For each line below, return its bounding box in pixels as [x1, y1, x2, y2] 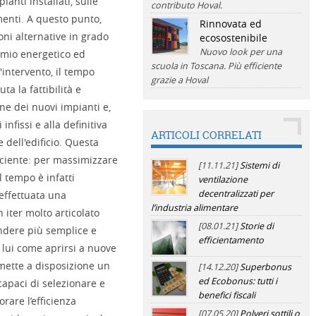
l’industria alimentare [150, 202, 238, 214]
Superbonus [239, 261, 291, 273]
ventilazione [197, 174, 248, 186]
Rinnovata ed [199, 17, 262, 30]
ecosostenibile [199, 31, 267, 44]
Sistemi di [239, 159, 279, 171]
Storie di [239, 220, 274, 232]
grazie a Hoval [150, 74, 208, 86]
